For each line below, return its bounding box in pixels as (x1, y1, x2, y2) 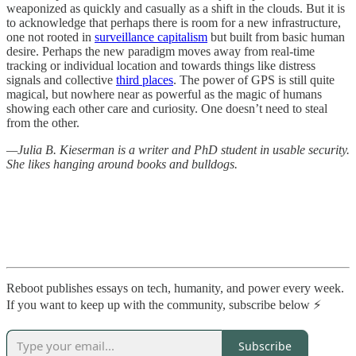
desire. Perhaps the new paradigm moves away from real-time (6, 44, 315, 59)
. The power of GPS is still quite (173, 73, 335, 87)
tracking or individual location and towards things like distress (6, 59, 315, 73)
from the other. (6, 116, 79, 130)
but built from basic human (207, 30, 345, 44)
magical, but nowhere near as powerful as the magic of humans (6, 87, 322, 102)
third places (116, 73, 173, 87)
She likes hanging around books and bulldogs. (6, 157, 238, 172)
